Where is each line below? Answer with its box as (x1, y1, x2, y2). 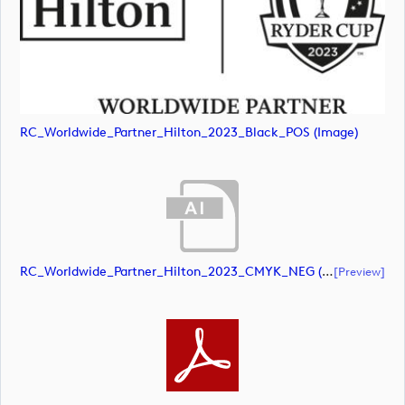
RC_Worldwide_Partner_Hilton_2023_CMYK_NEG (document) (322, 263, 334, 279)
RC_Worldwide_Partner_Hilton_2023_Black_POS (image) (20, 125, 358, 141)
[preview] (334, 263, 385, 278)
